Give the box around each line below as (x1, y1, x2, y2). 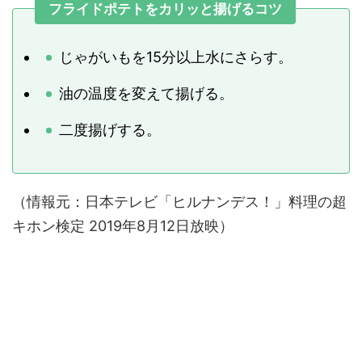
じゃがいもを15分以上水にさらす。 (59, 48, 293, 65)
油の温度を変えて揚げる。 (59, 84, 234, 102)
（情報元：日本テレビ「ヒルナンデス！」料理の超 (12, 193, 347, 211)
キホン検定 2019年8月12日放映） (12, 217, 234, 235)
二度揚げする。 (59, 120, 161, 138)
